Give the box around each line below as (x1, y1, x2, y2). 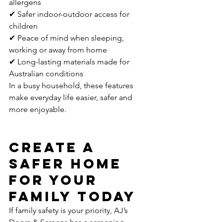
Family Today (9, 188, 136, 205)
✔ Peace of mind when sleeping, (9, 33, 126, 43)
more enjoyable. (9, 105, 66, 114)
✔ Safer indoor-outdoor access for (9, 9, 131, 19)
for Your (9, 171, 104, 188)
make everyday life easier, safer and (9, 93, 134, 102)
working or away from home (9, 45, 107, 55)
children (9, 21, 38, 31)
